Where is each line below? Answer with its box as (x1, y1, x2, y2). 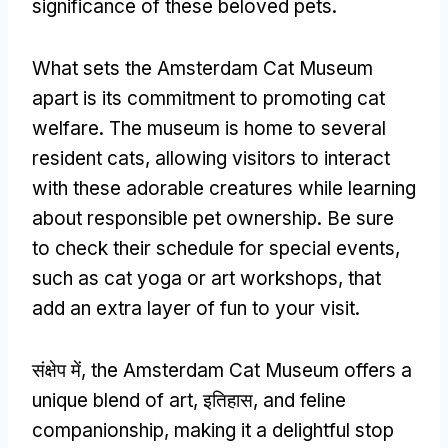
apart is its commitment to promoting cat (32, 86, 385, 110)
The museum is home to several (109, 116, 386, 140)
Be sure (327, 206, 394, 230)
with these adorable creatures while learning (32, 176, 416, 200)
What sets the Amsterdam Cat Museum (32, 56, 373, 80)
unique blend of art (32, 388, 193, 412)
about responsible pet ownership (32, 206, 317, 230)
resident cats (32, 146, 145, 170)
